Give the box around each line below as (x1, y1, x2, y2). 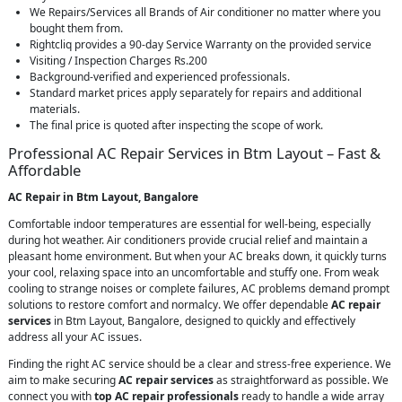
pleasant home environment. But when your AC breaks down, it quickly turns (8, 249, 387, 264)
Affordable (8, 160, 81, 180)
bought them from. (30, 21, 123, 36)
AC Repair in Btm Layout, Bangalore (8, 189, 198, 205)
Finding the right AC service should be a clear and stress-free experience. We (8, 356, 391, 371)
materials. (30, 101, 80, 117)
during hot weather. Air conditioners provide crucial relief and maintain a (8, 232, 368, 248)
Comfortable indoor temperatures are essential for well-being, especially (8, 216, 371, 232)
